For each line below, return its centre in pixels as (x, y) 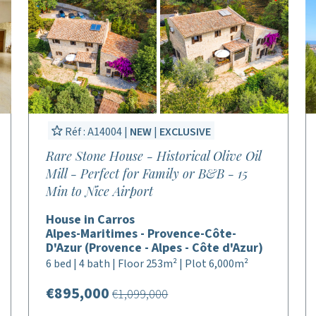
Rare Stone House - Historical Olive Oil (154, 156)
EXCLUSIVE (186, 132)
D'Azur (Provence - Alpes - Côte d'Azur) (155, 248)
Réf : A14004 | (97, 132)
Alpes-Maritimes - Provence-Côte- (141, 234)
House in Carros (91, 220)
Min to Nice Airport (100, 191)
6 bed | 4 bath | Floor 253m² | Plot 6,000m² (147, 264)
